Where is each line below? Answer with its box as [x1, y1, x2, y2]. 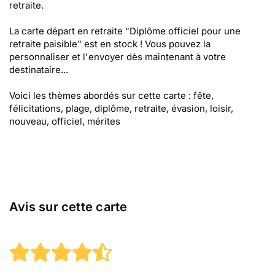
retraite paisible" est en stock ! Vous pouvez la [9, 38, 211, 50]
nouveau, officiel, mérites [9, 115, 120, 127]
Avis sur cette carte [9, 199, 128, 214]
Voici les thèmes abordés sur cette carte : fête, [9, 90, 214, 101]
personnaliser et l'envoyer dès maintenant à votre [9, 51, 226, 63]
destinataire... [9, 64, 68, 76]
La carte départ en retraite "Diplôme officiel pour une [9, 25, 241, 37]
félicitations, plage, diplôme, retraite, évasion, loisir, [9, 103, 233, 114]
